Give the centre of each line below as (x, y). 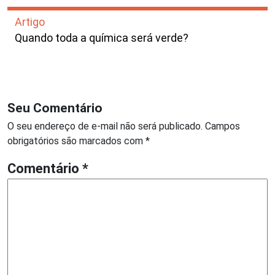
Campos (223, 126)
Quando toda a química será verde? (102, 38)
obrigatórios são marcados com (76, 141)
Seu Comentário (55, 108)
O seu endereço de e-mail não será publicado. (105, 126)
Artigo (30, 22)
